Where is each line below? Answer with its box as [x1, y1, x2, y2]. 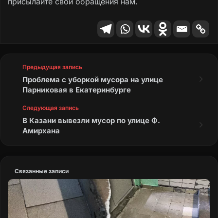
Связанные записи [15, 167, 69, 175]
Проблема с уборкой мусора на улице [22, 75, 163, 85]
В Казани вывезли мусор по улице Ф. [22, 116, 160, 126]
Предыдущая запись [22, 63, 82, 71]
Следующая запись [22, 104, 79, 112]
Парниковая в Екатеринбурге [22, 85, 131, 95]
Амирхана [22, 126, 60, 136]
